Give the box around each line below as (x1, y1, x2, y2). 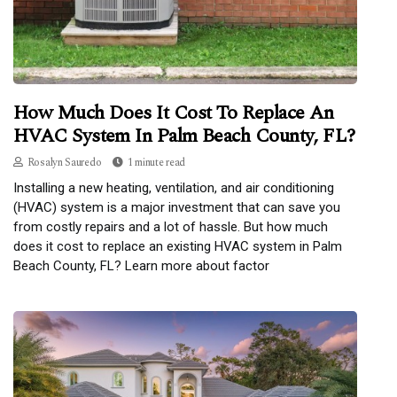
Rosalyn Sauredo (27, 153, 102, 171)
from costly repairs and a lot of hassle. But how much (13, 218, 328, 235)
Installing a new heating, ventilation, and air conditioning (13, 179, 334, 196)
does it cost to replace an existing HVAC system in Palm (13, 237, 342, 254)
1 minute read (127, 153, 186, 171)
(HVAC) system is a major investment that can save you (13, 198, 340, 215)
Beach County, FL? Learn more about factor (13, 257, 269, 274)
